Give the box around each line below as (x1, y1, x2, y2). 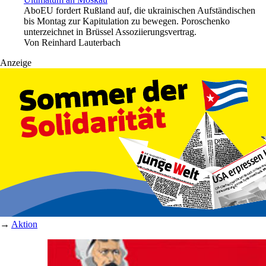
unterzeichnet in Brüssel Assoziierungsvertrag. (24, 26, 197, 37)
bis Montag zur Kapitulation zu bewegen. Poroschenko (24, 15, 230, 26)
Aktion (11, 218, 37, 229)
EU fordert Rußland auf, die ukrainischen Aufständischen (40, 5, 255, 15)
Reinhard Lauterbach (42, 37, 121, 47)
